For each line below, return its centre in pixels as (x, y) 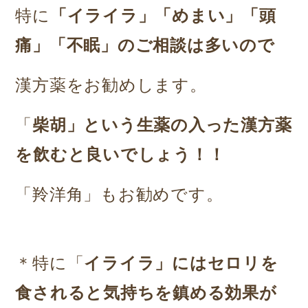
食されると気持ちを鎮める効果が (146, 293)
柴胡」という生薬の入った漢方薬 (162, 125)
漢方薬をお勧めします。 (111, 85)
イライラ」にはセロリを (181, 263)
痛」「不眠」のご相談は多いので (145, 45)
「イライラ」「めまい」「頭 (163, 15)
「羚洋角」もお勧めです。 (119, 194)
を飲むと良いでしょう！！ (120, 154)
